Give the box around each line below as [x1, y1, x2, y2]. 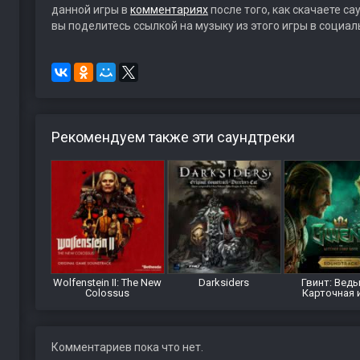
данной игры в [51, 3, 130, 16]
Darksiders [198, 276, 250, 288]
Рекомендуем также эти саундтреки [51, 129, 295, 145]
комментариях [129, 3, 208, 16]
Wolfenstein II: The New [53, 276, 162, 288]
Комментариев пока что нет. [51, 341, 203, 354]
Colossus [85, 287, 130, 299]
